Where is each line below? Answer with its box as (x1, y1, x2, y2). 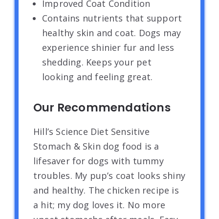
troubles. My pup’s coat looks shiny (33, 170, 186, 182)
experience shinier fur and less (42, 42, 175, 54)
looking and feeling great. (42, 71, 153, 83)
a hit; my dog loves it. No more (33, 199, 166, 211)
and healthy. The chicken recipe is (33, 184, 179, 197)
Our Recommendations (33, 100, 171, 116)
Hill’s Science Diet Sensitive (33, 126, 150, 138)
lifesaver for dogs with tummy (33, 155, 164, 167)
